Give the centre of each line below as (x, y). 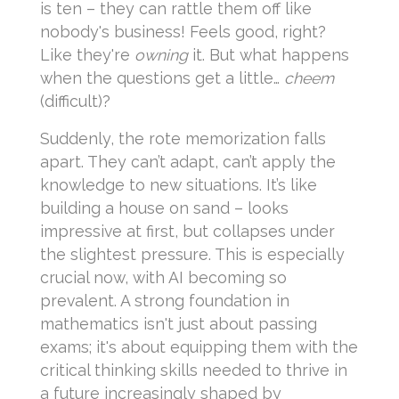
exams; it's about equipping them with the (199, 347)
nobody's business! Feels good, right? (183, 32)
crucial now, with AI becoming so (163, 278)
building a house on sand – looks (164, 208)
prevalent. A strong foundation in (165, 301)
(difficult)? (75, 102)
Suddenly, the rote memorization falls (183, 139)
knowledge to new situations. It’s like (179, 185)
